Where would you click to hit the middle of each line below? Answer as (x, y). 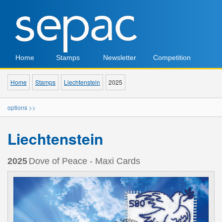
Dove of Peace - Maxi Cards (84, 161)
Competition (172, 57)
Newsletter (119, 57)
